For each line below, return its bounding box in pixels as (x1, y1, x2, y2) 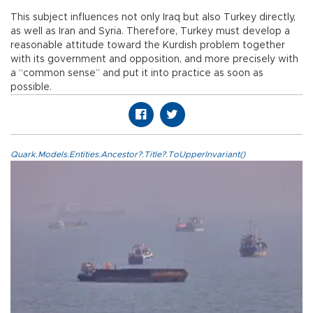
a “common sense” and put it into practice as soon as (10, 68, 263, 79)
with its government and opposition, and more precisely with (10, 54, 298, 65)
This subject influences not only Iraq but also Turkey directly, (10, 13, 296, 23)
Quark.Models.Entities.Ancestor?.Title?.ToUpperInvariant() (10, 150, 245, 159)
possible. (10, 82, 52, 93)
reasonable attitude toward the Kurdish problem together (10, 41, 285, 51)
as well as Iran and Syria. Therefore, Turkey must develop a (10, 27, 290, 37)
